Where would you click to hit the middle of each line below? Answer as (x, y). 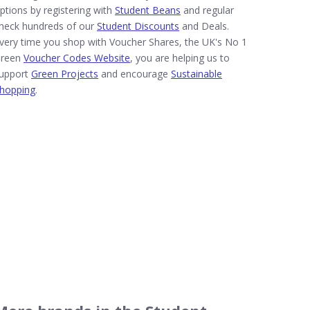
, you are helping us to (180, 58)
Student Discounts (138, 26)
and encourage (135, 74)
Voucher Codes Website (77, 58)
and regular (207, 10)
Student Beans (148, 10)
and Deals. (204, 26)
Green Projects (65, 74)
